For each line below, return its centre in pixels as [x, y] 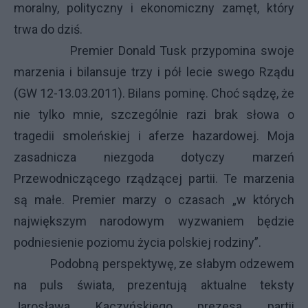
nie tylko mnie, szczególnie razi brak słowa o [154, 114]
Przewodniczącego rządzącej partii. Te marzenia [154, 178]
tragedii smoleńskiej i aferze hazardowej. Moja [154, 136]
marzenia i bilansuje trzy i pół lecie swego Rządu [154, 72]
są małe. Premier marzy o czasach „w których [154, 200]
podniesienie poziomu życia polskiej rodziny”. [137, 242]
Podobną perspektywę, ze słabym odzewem [154, 264]
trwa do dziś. [48, 29]
